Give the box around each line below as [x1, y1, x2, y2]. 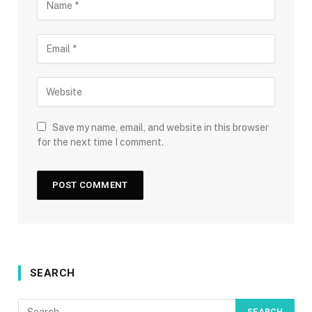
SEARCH [30, 267, 75, 280]
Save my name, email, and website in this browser [52, 122, 269, 134]
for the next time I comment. [37, 136, 164, 148]
